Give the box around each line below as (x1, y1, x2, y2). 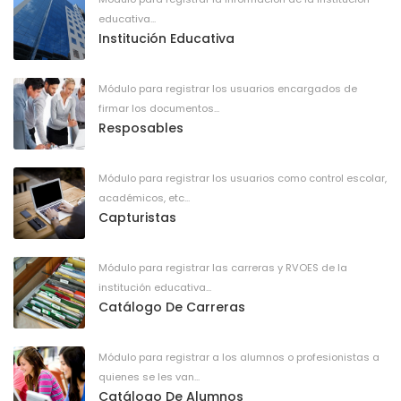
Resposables (98, 119, 183, 137)
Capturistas (98, 209, 176, 226)
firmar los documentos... (98, 101, 219, 115)
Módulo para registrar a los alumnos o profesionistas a (98, 350, 380, 364)
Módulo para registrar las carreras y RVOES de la (98, 260, 347, 275)
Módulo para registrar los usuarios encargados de (98, 81, 357, 96)
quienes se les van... (98, 370, 200, 384)
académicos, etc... (98, 191, 190, 205)
